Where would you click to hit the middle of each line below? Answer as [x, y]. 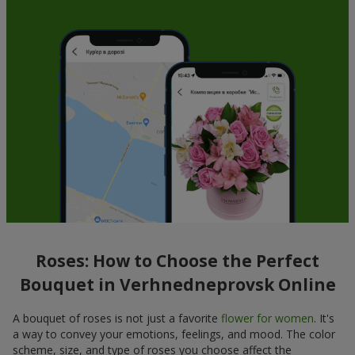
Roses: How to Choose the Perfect [177, 261]
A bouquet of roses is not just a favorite [117, 318]
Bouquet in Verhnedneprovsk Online [177, 285]
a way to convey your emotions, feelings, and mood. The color [174, 334]
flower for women [267, 318]
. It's [324, 318]
